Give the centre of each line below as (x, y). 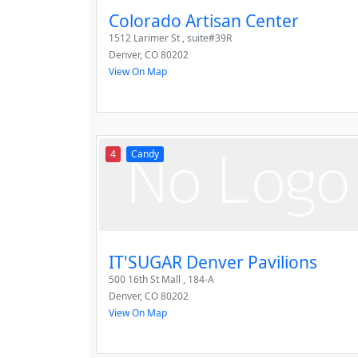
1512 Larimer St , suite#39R (170, 38)
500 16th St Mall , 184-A (161, 279)
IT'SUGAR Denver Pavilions (213, 262)
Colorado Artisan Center (204, 21)
